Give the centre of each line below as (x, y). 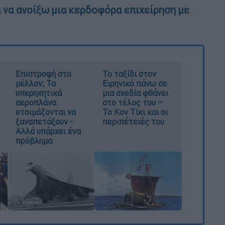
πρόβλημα (34, 141)
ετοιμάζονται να (45, 112)
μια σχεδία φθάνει (136, 93)
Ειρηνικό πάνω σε (135, 84)
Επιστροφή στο (43, 74)
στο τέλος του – (133, 103)
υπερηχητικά (38, 93)
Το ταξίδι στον (130, 74)
